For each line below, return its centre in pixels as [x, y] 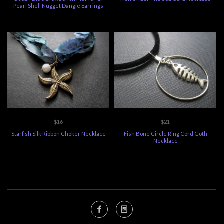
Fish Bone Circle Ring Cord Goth [165, 134]
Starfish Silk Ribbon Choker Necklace [58, 134]
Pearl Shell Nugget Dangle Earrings [58, 6]
